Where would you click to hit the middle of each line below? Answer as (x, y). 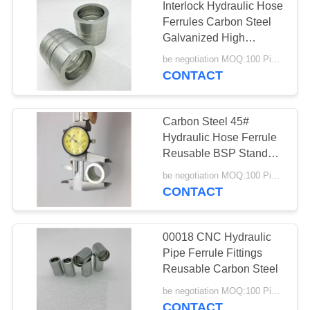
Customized (192, 169)
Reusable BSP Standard (224, 153)
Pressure (185, 53)
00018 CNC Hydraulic (217, 237)
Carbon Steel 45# (206, 121)
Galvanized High (204, 37)
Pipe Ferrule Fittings (213, 253)
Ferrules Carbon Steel (217, 21)
